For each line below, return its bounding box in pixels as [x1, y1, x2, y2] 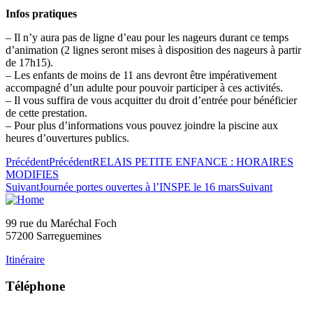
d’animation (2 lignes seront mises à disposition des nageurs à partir [6, 43, 301, 56]
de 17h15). [6, 56, 53, 68]
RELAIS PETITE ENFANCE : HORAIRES [92, 155, 293, 168]
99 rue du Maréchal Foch [6, 217, 117, 229]
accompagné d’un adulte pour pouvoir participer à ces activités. [6, 81, 283, 94]
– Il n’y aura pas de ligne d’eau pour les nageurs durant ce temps [6, 31, 289, 43]
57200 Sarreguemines [6, 229, 101, 242]
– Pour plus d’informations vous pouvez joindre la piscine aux [6, 119, 278, 131]
